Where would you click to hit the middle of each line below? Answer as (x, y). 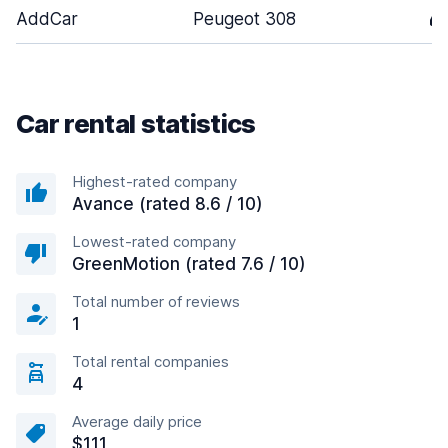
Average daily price (137, 421)
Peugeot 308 (244, 19)
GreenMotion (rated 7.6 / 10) (189, 264)
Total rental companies (150, 361)
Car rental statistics (136, 123)
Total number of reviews (156, 301)
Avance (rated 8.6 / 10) (167, 204)
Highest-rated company (154, 181)
